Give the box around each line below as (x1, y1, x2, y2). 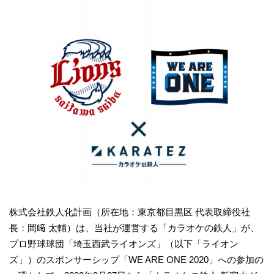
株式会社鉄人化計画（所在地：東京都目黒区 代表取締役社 (9, 206, 250, 217)
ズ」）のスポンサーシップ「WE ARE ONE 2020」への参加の (9, 254, 264, 265)
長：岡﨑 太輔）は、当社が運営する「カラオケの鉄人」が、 (9, 222, 259, 233)
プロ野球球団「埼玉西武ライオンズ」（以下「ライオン (9, 238, 239, 249)
